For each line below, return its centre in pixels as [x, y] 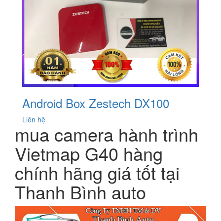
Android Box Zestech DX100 [96, 103]
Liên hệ [34, 120]
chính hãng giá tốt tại [97, 173]
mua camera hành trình [107, 134]
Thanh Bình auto [80, 192]
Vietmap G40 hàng [89, 153]
